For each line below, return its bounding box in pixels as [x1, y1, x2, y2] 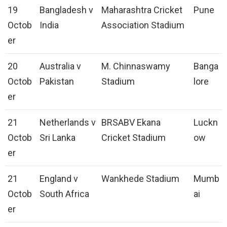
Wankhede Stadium [101, 173, 179, 184]
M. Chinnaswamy [101, 61, 170, 72]
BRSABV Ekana [101, 117, 161, 128]
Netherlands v [40, 117, 96, 128]
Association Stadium [101, 20, 184, 31]
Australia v [40, 61, 81, 72]
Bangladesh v [40, 5, 93, 16]
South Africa [40, 188, 89, 200]
